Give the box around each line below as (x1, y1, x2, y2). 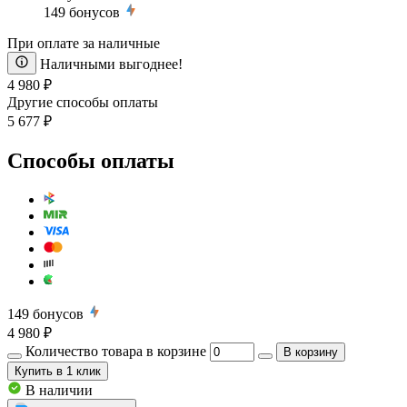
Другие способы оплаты (7, 94, 158, 110)
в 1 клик (56, 363, 101, 378)
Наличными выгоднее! (40, 55, 183, 72)
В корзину (283, 344, 338, 359)
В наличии (25, 382, 93, 398)
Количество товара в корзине (25, 342, 206, 359)
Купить (15, 363, 53, 378)
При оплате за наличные (7, 35, 160, 51)
